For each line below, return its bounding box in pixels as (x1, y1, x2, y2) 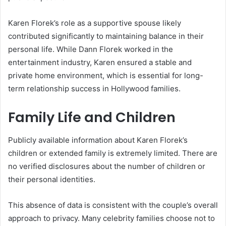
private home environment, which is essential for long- (8, 71, 203, 81)
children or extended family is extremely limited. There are (8, 148, 217, 158)
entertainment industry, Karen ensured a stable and (8, 58, 192, 68)
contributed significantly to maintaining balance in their (8, 31, 204, 41)
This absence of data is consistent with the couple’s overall (8, 200, 218, 210)
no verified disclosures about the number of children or (8, 161, 205, 171)
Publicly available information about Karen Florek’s (8, 135, 188, 145)
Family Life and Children (8, 108, 176, 127)
